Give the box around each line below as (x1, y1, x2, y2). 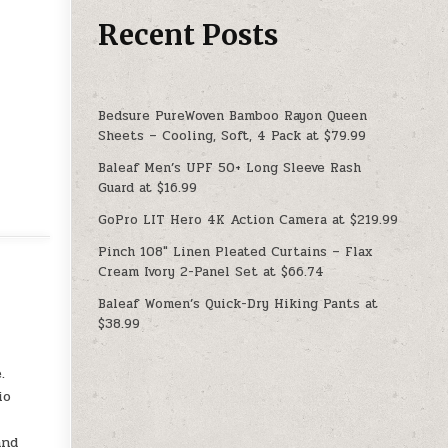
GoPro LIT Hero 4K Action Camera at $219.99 (98, 209, 399, 230)
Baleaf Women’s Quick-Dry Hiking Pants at (98, 293, 379, 314)
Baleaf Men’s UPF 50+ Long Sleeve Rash (98, 157, 362, 178)
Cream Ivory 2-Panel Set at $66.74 (98, 261, 325, 282)
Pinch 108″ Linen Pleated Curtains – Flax (98, 241, 373, 262)
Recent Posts (98, 16, 279, 53)
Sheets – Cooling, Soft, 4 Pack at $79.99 (98, 125, 367, 146)
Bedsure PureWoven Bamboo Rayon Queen (98, 105, 368, 126)
